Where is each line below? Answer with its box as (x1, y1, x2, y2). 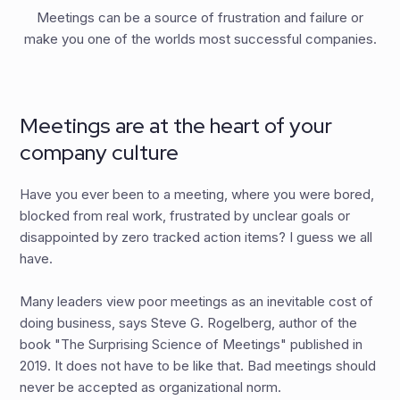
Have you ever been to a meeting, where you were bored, (20, 186, 375, 204)
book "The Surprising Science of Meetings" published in (20, 336, 363, 354)
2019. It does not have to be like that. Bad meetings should (20, 357, 377, 375)
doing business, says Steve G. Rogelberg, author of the (20, 314, 358, 332)
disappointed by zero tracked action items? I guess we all (20, 229, 373, 246)
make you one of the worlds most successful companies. (23, 30, 377, 48)
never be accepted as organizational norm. (20, 379, 282, 396)
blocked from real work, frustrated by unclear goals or (20, 207, 351, 225)
